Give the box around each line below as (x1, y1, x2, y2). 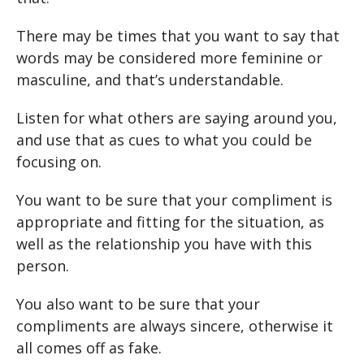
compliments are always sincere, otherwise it (16, 315, 333, 336)
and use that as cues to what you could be (16, 129, 312, 149)
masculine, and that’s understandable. (16, 69, 284, 89)
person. (16, 255, 69, 275)
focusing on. (16, 151, 102, 171)
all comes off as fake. (16, 337, 162, 357)
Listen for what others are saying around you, (16, 107, 337, 128)
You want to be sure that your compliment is (16, 189, 332, 210)
